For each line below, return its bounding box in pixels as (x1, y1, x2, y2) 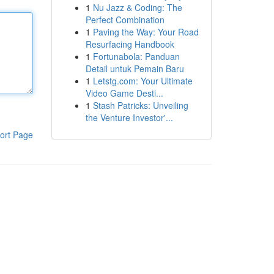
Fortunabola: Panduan (92, 50, 180, 62)
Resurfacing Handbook (85, 38, 174, 50)
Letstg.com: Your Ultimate (92, 75, 193, 87)
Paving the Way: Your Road (92, 26, 199, 38)
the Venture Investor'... (85, 111, 173, 124)
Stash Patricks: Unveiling (92, 99, 188, 111)
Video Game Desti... (85, 87, 163, 99)
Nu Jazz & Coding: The (92, 1, 182, 13)
